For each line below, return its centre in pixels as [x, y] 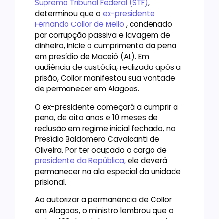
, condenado [149, 24]
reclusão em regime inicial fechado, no [105, 128]
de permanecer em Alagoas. [87, 89]
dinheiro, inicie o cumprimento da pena [106, 46]
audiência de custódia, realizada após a [108, 67]
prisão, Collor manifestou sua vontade [105, 78]
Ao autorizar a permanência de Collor [103, 200]
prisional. [50, 182]
